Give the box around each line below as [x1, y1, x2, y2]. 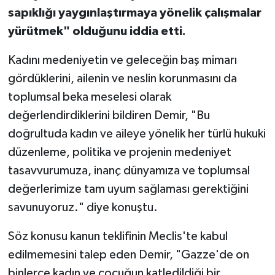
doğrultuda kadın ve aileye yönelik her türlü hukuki [7, 127, 266, 140]
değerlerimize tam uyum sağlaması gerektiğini [7, 182, 249, 195]
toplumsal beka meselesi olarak [7, 90, 171, 103]
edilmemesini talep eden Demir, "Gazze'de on [7, 248, 249, 261]
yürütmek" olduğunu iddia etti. [7, 25, 186, 37]
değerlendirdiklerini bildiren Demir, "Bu [7, 109, 210, 122]
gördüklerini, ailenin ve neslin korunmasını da [7, 72, 237, 85]
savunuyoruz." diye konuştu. [7, 201, 158, 214]
